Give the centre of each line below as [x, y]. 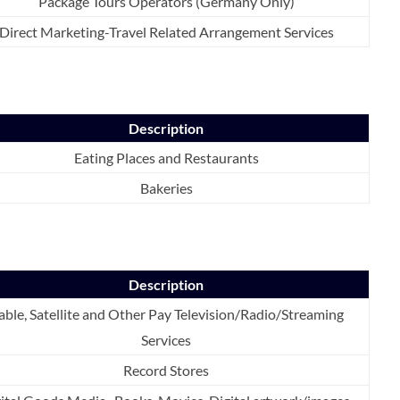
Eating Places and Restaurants [166, 157]
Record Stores [166, 370]
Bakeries [166, 187]
